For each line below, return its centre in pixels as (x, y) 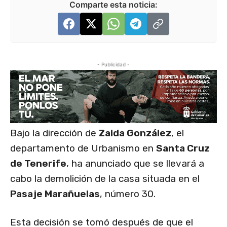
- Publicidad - (113, 65)
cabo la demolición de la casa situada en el (105, 179)
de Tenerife (38, 164)
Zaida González (135, 133)
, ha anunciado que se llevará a (135, 164)
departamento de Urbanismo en (83, 148)
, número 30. (128, 194)
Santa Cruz (183, 148)
